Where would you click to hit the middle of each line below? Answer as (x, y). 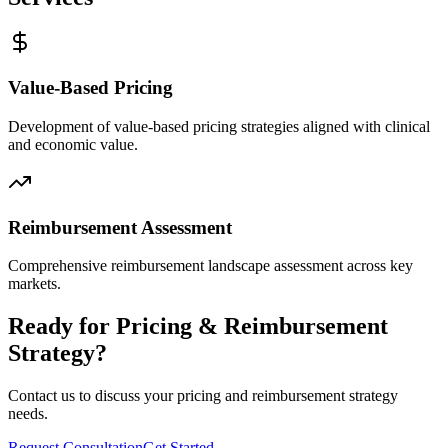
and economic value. (73, 144)
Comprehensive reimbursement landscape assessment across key (210, 266)
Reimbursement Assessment (120, 227)
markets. (34, 284)
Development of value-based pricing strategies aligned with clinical (219, 126)
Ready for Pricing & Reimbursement (198, 326)
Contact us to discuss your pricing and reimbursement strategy (203, 396)
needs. (28, 414)
